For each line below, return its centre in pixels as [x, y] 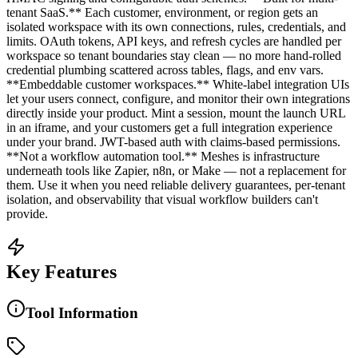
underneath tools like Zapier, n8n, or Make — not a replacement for [176, 170]
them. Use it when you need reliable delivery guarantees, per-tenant [176, 185]
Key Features [62, 271]
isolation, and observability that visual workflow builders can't [162, 199]
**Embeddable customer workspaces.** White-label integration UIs [178, 84]
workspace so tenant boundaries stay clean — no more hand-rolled [174, 55]
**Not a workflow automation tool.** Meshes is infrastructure [163, 156]
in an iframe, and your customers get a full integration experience [169, 127]
